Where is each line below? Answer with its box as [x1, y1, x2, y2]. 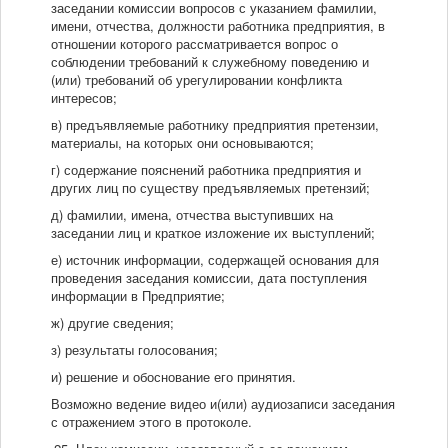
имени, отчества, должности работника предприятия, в [51, 16, 385, 36]
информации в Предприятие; [51, 286, 225, 306]
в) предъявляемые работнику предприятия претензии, [51, 115, 379, 135]
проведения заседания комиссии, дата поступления [51, 268, 367, 288]
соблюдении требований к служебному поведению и [51, 52, 369, 72]
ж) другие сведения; [51, 313, 174, 333]
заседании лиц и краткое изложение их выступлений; [51, 223, 375, 243]
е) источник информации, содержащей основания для [51, 250, 379, 270]
